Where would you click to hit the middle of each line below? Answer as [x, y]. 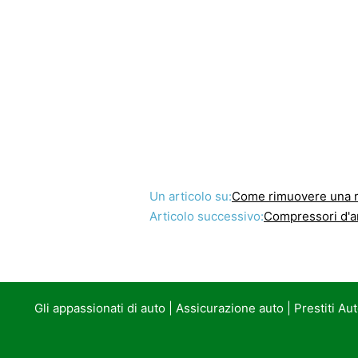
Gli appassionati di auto [99, 308]
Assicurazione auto [229, 308]
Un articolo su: [191, 196]
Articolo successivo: [207, 216]
